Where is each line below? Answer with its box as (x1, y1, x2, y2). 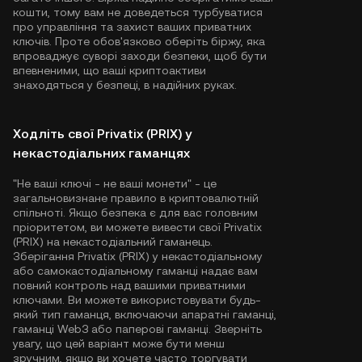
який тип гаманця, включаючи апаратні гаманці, (13, 308, 276, 321)
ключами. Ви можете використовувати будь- (13, 293, 261, 306)
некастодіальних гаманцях (13, 145, 190, 161)
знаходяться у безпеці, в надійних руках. (13, 78, 237, 91)
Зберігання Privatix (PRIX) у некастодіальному (13, 250, 263, 263)
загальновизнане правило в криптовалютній (13, 192, 259, 204)
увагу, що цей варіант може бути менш (13, 337, 225, 350)
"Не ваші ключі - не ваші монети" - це (13, 177, 217, 190)
